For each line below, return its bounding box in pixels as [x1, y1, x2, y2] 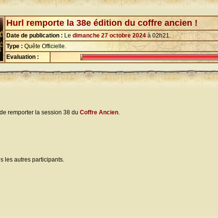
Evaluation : [6, 54, 39, 60]
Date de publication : [6, 32, 64, 39]
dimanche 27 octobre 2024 [73, 32, 146, 39]
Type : [6, 43, 24, 50]
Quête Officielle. [24, 43, 66, 50]
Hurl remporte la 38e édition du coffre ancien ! [6, 18, 198, 28]
